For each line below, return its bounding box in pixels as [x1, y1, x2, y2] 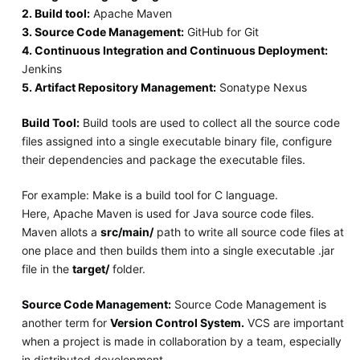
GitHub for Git [183, 24, 259, 39]
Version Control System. [109, 315, 244, 329]
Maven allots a [21, 224, 100, 239]
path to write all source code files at [153, 224, 344, 239]
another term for [21, 315, 110, 329]
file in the [21, 261, 72, 276]
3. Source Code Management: [21, 24, 184, 39]
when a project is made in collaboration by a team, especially [21, 333, 342, 348]
